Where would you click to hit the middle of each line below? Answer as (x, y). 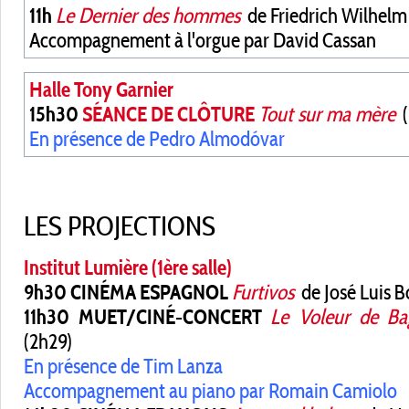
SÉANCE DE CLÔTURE (168, 114)
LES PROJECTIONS (120, 225)
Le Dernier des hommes (148, 16)
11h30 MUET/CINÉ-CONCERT (143, 317)
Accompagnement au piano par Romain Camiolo (210, 391)
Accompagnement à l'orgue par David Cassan (203, 40)
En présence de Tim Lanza (123, 366)
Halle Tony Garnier (101, 89)
